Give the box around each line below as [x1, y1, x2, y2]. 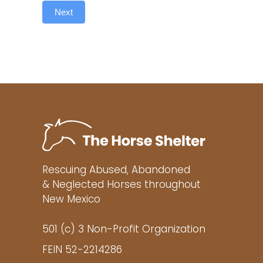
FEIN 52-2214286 [42, 245, 122, 255]
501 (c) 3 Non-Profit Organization [42, 224, 205, 235]
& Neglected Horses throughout [42, 180, 201, 190]
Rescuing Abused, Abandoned [42, 165, 190, 176]
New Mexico [42, 194, 100, 205]
